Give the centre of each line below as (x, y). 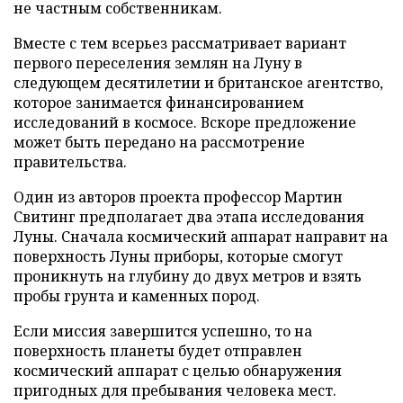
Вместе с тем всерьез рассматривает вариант (180, 43)
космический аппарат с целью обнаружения (178, 371)
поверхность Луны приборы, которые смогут (178, 256)
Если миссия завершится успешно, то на (163, 331)
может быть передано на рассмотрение (159, 142)
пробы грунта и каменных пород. (137, 296)
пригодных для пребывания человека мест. (175, 390)
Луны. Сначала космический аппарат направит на (201, 237)
